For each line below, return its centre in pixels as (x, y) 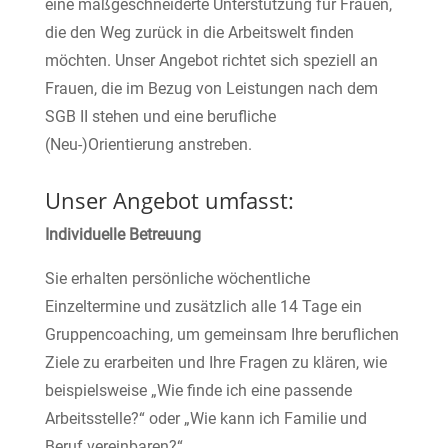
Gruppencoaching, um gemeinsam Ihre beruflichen (221, 334)
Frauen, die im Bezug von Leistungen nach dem (211, 88)
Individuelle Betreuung (122, 234)
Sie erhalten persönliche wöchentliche (177, 278)
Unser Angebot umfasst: (169, 200)
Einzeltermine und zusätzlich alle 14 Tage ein (203, 306)
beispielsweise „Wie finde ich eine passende (198, 390)
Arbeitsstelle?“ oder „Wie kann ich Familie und (205, 418)
